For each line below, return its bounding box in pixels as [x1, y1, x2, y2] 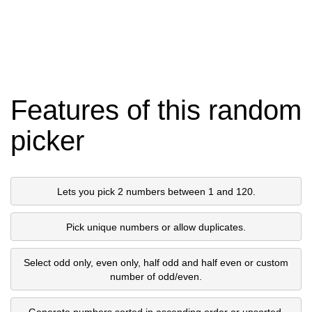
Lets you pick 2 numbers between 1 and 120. [56, 185, 256, 197]
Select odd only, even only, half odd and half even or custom [24, 256, 288, 268]
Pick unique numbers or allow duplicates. [66, 221, 246, 233]
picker [10, 125, 84, 157]
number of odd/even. [110, 270, 202, 282]
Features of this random [10, 95, 302, 126]
